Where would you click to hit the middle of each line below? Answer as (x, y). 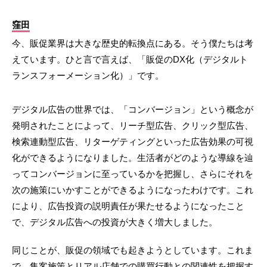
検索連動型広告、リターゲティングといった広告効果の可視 (133, 142)
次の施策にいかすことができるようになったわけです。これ (133, 190)
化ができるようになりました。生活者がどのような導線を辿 (133, 158)
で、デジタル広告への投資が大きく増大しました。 (115, 222)
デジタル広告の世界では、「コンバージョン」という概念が (133, 110)
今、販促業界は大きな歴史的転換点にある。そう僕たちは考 (133, 44)
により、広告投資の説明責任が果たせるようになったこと (128, 206)
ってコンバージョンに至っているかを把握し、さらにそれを (133, 174)
